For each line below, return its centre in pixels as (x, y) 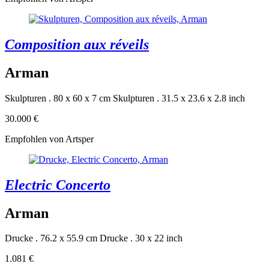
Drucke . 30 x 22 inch (141, 238)
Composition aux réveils (77, 44)
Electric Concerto (58, 185)
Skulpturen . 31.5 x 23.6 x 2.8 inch (179, 98)
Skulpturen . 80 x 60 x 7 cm (58, 98)
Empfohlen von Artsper (49, 139)
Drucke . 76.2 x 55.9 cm (51, 238)
